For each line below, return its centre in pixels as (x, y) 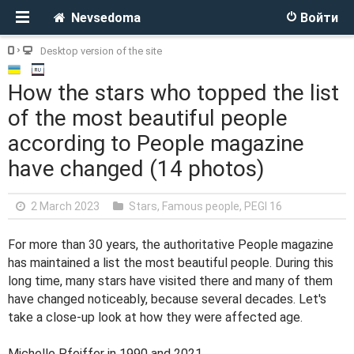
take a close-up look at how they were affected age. (155, 317)
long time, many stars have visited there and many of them (170, 281)
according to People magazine (156, 143)
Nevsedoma (106, 18)
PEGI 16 (263, 206)
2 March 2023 (65, 206)
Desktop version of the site (101, 51)
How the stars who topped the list (173, 93)
